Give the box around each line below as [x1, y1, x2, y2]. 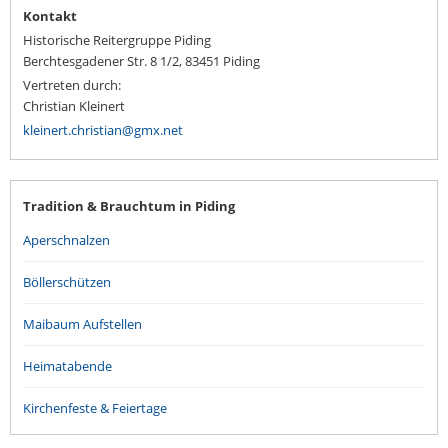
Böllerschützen [23, 273, 111, 291]
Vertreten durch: [23, 76, 121, 94]
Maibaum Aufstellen [23, 315, 142, 333]
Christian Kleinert [23, 97, 125, 115]
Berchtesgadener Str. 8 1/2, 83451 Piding [23, 52, 260, 70]
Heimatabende [23, 357, 112, 375]
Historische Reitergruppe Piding [23, 31, 211, 49]
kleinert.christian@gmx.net [23, 121, 183, 139]
